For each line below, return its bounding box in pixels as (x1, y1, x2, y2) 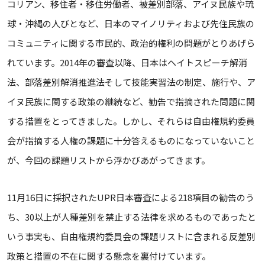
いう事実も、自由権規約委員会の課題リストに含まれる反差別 (7, 230, 256, 243)
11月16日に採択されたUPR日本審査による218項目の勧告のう (7, 191, 254, 203)
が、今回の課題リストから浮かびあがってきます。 (7, 154, 210, 166)
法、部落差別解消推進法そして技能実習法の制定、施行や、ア (7, 76, 256, 88)
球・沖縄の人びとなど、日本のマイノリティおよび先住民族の (7, 17, 254, 30)
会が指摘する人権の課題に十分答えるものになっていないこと (7, 134, 255, 147)
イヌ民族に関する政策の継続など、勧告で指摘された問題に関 (7, 95, 255, 108)
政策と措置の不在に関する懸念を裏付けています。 (7, 250, 211, 262)
